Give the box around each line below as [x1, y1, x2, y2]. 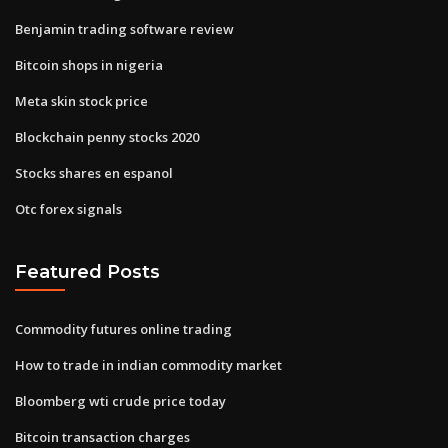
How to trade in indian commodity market [15, 355, 282, 374]
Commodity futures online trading [15, 319, 232, 338]
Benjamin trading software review [15, 19, 234, 38]
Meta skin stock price [15, 91, 148, 110]
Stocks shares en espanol [15, 163, 173, 182]
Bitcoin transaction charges [15, 427, 190, 446]
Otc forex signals [15, 199, 122, 218]
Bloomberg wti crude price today [15, 391, 226, 410]
